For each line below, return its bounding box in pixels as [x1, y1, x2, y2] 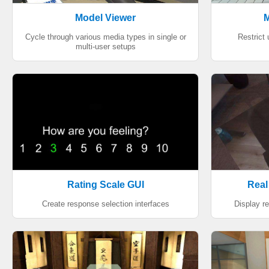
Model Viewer [75, 13, 136, 23]
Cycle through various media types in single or [25, 32, 186, 41]
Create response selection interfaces [41, 199, 169, 208]
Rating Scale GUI [67, 180, 144, 190]
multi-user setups [75, 42, 136, 51]
